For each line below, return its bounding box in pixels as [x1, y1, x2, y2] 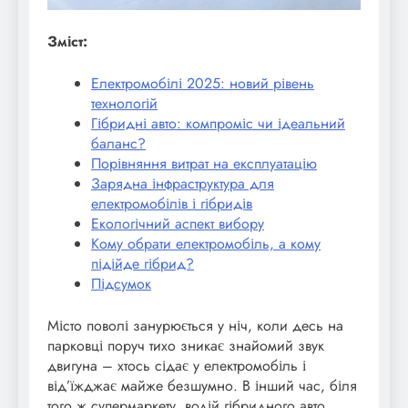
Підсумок [91, 272, 151, 294]
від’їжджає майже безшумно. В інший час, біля [47, 374, 357, 396]
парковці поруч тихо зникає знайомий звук [47, 334, 324, 356]
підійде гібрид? [91, 252, 194, 274]
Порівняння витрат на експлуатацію [91, 152, 317, 174]
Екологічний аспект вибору [91, 212, 264, 234]
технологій [91, 92, 158, 114]
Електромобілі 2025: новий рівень [91, 72, 314, 94]
